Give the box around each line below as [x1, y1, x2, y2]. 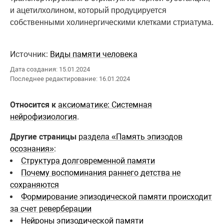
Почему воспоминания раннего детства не [21, 167, 180, 177]
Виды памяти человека [50, 49, 137, 59]
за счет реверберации [10, 203, 91, 213]
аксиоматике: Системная [58, 99, 152, 109]
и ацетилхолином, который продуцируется [10, 6, 166, 15]
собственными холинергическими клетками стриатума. [10, 18, 213, 27]
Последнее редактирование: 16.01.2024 [10, 75, 130, 83]
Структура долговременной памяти [21, 155, 155, 165]
